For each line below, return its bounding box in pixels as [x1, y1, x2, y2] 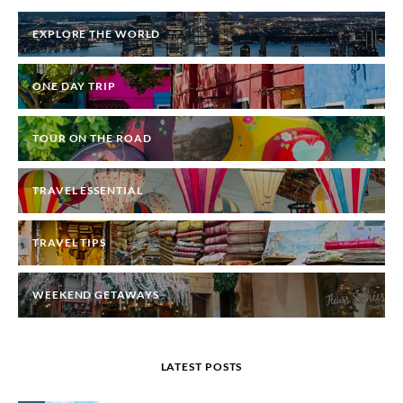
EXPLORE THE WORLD [32, 26, 161, 40]
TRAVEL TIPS [32, 235, 106, 249]
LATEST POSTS [160, 359, 243, 373]
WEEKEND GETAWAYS [32, 287, 159, 301]
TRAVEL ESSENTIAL [32, 183, 143, 197]
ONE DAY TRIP [32, 78, 116, 93]
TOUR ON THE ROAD [32, 130, 152, 145]
